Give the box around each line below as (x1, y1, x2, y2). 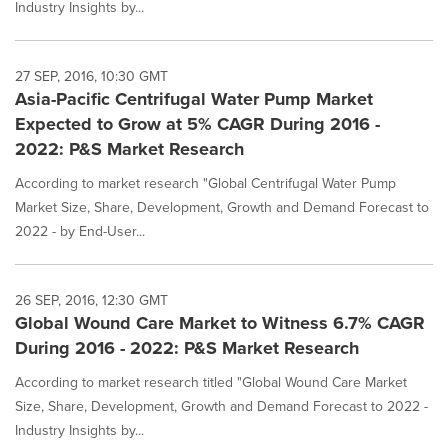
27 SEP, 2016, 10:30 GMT (15, 66, 168, 87)
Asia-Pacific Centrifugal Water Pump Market (15, 86, 373, 112)
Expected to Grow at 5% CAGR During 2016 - (15, 111, 380, 137)
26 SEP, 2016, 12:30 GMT (15, 290, 168, 311)
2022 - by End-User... (15, 221, 145, 242)
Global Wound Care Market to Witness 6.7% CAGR (15, 310, 425, 336)
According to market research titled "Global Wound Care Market (15, 372, 407, 393)
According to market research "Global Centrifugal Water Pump (15, 173, 396, 194)
